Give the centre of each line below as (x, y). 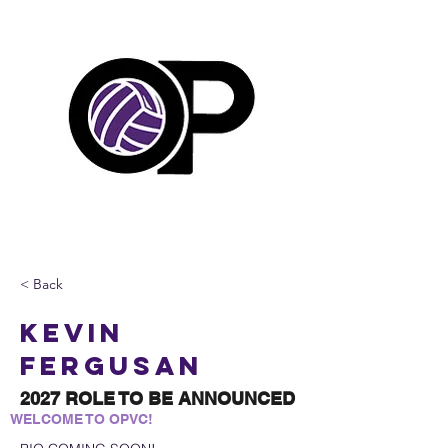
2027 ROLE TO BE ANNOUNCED (157, 398)
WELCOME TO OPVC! (81, 419)
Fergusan (111, 365)
